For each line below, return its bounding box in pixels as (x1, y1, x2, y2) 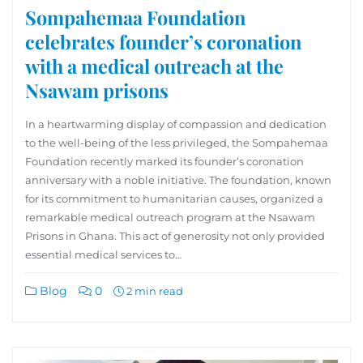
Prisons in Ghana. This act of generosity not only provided (25, 228, 325, 242)
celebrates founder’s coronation (25, 28, 301, 54)
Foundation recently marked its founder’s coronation (25, 154, 304, 168)
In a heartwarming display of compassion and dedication (25, 117, 327, 130)
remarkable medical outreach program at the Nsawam (25, 210, 315, 224)
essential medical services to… (25, 247, 181, 261)
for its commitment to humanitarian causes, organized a (25, 191, 323, 205)
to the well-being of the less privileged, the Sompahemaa (25, 135, 328, 149)
